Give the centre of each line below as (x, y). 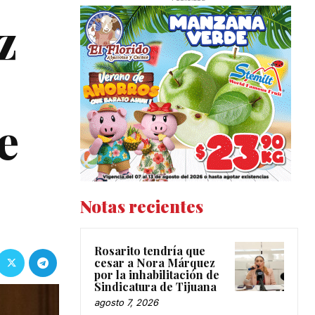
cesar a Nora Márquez (155, 262)
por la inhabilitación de (157, 274)
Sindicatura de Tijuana (155, 286)
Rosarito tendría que (150, 250)
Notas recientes (142, 206)
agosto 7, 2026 (126, 302)
